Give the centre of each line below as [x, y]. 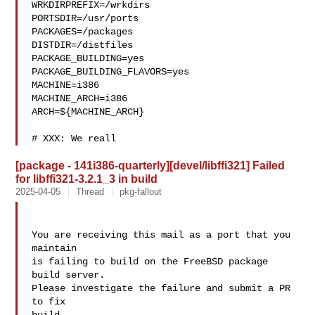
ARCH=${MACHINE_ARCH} [88, 112]
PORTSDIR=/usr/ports [85, 18]
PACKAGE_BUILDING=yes [88, 58]
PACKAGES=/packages [83, 32]
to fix [49, 302]
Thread [90, 192]
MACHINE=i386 [66, 85]
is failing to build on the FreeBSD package [150, 262]
